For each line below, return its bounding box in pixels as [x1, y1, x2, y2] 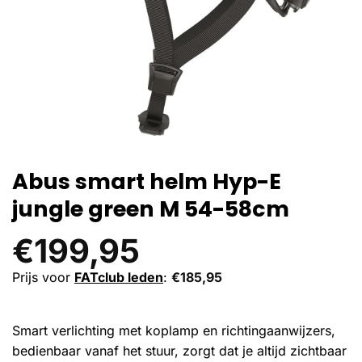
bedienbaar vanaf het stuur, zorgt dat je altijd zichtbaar [12, 342, 347, 359]
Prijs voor [12, 269, 74, 286]
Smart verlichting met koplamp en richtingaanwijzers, [12, 322, 335, 339]
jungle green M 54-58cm [12, 194, 289, 225]
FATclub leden [74, 269, 163, 286]
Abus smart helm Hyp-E [12, 166, 281, 197]
